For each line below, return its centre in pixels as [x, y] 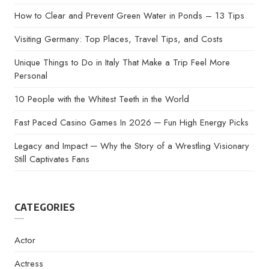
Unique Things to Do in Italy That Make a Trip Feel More [122, 62]
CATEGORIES [45, 207]
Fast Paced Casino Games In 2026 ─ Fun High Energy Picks [131, 122]
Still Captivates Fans [52, 159]
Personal [31, 76]
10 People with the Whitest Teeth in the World [102, 99]
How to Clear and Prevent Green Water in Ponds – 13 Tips [129, 16]
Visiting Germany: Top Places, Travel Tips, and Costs [119, 39]
